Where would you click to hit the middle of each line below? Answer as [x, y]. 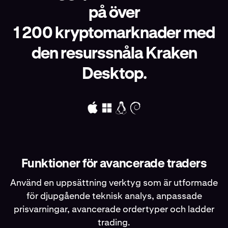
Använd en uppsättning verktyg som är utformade [114, 182]
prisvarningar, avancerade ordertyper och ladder [114, 209]
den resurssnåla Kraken [114, 54]
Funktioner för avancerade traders [114, 164]
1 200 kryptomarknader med [114, 33]
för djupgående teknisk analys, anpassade [114, 195]
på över [114, 13]
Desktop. [114, 74]
